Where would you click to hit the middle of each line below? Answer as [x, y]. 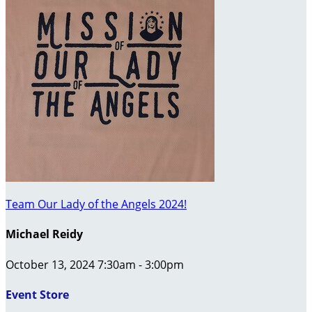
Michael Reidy [44, 234]
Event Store [37, 294]
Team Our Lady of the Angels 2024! [96, 204]
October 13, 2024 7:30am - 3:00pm [95, 264]
